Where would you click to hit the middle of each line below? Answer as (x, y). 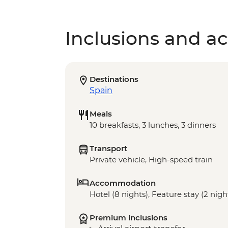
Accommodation (123, 183)
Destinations (114, 79)
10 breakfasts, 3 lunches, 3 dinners (153, 125)
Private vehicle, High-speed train (151, 160)
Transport (108, 149)
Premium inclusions (129, 218)
